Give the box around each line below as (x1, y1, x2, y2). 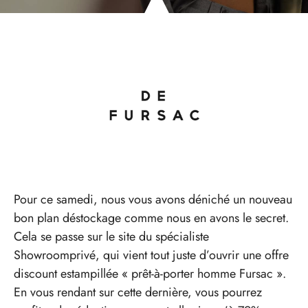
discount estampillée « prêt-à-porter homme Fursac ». (14, 264, 286, 283)
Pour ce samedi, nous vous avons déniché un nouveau (14, 190, 292, 208)
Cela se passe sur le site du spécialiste (14, 227, 209, 245)
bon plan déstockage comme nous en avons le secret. (14, 208, 289, 227)
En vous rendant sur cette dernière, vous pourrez (14, 283, 262, 301)
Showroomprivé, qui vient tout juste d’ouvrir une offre (14, 245, 289, 264)
